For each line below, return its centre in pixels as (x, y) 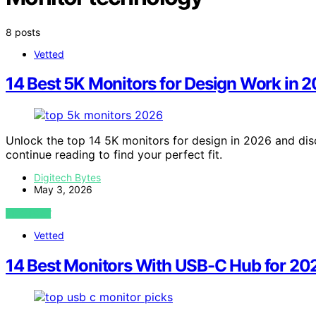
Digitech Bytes (67, 178)
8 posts (23, 32)
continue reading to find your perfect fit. (114, 155)
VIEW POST (29, 214)
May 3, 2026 (63, 190)
